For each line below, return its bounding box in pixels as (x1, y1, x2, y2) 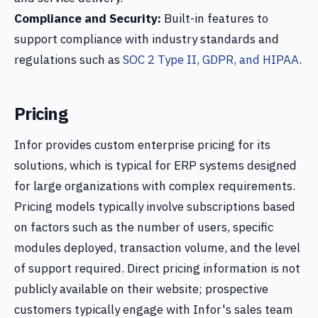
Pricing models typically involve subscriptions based (14, 199, 295, 214)
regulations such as (14, 52, 123, 67)
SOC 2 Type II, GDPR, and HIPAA (123, 52, 299, 67)
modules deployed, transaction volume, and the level (14, 240, 300, 256)
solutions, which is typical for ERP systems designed (14, 158, 297, 173)
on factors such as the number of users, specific (14, 219, 273, 235)
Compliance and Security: (14, 11, 161, 26)
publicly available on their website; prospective (14, 281, 268, 297)
